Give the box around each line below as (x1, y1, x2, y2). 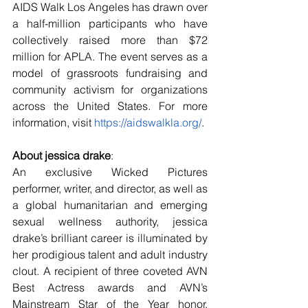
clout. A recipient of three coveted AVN (12, 264, 208, 278)
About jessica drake (12, 148, 111, 163)
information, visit (12, 115, 94, 130)
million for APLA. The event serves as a (12, 49, 208, 64)
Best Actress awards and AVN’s (12, 280, 208, 295)
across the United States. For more (12, 99, 208, 113)
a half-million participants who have (12, 16, 208, 31)
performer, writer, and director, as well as (12, 181, 208, 196)
